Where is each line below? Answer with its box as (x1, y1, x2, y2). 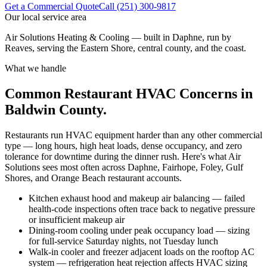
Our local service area (5, 12, 86, 22)
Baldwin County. (5, 101, 107, 117)
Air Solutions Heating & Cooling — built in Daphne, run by (5, 32, 231, 42)
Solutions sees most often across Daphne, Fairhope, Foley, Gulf (5, 162, 243, 172)
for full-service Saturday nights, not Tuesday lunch (29, 235, 218, 246)
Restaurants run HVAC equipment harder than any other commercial (5, 129, 262, 140)
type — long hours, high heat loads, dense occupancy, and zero (5, 140, 242, 151)
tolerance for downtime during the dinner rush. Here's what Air (5, 151, 241, 162)
